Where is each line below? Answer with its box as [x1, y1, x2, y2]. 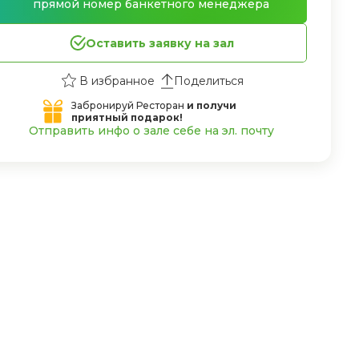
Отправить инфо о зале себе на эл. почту [28, 123, 274, 138]
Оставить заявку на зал [85, 35, 234, 50]
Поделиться [174, 74, 244, 88]
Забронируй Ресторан [71, 99, 187, 111]
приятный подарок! [71, 111, 183, 123]
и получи [187, 99, 236, 111]
